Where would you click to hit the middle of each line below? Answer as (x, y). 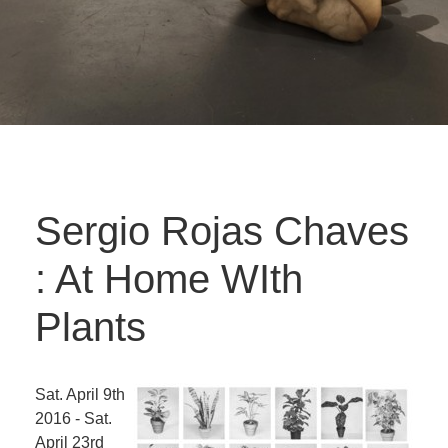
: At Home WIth (169, 279)
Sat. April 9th (80, 394)
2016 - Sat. (73, 418)
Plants (90, 327)
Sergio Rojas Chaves (222, 231)
